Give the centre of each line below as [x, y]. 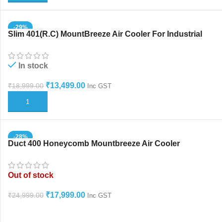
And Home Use [36, 45]
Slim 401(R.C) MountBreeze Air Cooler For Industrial [105, 34]
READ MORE [33, 211]
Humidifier [27, 155]
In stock [33, 66]
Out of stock [31, 175]
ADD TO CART [36, 102]
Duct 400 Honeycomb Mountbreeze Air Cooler [94, 144]
